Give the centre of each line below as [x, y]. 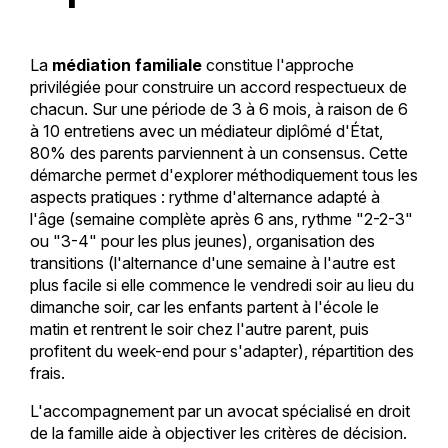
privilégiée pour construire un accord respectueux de [218, 86]
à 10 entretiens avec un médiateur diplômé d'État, [206, 130]
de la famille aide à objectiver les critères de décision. [218, 432]
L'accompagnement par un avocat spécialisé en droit [219, 410]
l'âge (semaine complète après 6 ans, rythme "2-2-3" [221, 218]
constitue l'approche [277, 64]
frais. [47, 372]
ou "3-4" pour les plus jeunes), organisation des [202, 240]
